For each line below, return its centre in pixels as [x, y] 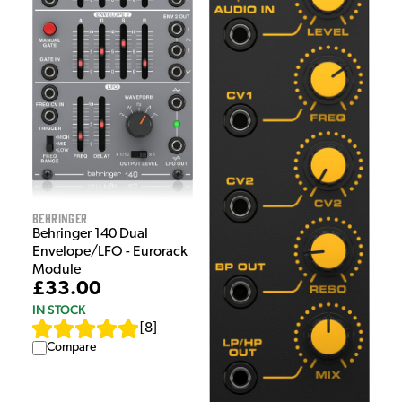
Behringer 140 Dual [90, 234]
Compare [71, 347]
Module [57, 270]
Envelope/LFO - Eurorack [110, 252]
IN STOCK [59, 309]
